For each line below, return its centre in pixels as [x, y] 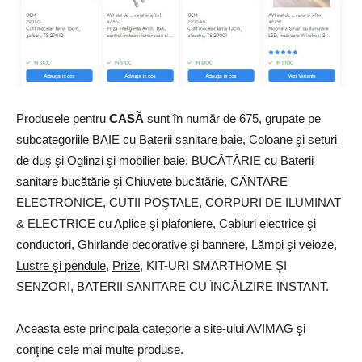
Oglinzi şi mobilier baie [126, 160]
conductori [44, 244]
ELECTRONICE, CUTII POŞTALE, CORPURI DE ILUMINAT [179, 202]
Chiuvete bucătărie [175, 181]
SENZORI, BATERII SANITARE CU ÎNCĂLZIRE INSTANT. [173, 286]
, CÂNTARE [256, 181]
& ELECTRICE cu [65, 223]
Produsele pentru [63, 118]
